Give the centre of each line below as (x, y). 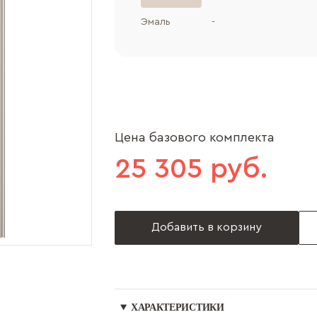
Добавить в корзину (207, 227)
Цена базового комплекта (195, 137)
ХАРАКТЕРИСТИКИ (177, 307)
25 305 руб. (191, 169)
